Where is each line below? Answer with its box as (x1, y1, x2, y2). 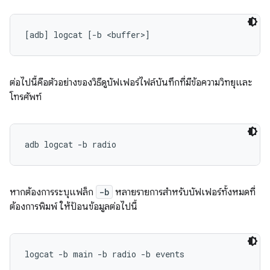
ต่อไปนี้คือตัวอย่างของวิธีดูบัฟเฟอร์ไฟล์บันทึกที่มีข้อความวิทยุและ (10, 77, 253, 89)
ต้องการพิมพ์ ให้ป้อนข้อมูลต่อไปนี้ (10, 201, 137, 213)
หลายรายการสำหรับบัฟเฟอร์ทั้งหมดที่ (113, 186, 256, 198)
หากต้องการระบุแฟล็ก (10, 186, 96, 198)
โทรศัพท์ (10, 91, 42, 103)
